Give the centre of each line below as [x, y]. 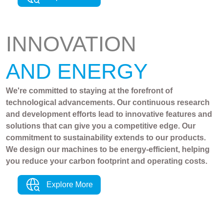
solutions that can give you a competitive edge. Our [101, 126]
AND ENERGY [77, 71]
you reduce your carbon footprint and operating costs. [107, 161]
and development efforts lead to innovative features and [109, 114]
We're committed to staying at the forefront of [89, 90]
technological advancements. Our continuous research [108, 102]
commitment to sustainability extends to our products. [106, 137]
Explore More [69, 184]
